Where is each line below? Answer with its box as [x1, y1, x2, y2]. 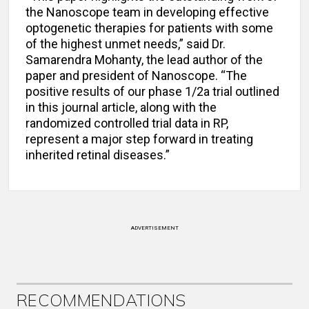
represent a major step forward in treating [26, 132, 253, 147]
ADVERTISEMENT [130, 225, 179, 232]
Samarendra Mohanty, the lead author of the [26, 52, 263, 68]
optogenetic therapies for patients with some [26, 21, 273, 36]
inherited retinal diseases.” [26, 148, 170, 163]
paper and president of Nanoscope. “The [26, 68, 247, 83]
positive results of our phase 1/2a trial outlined [26, 84, 279, 99]
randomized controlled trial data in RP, [26, 116, 228, 131]
